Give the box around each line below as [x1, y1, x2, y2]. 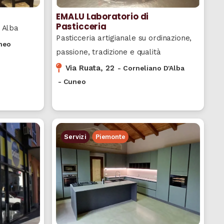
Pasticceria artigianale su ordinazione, [55, 33, 192, 42]
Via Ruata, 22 [65, 63, 114, 72]
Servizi [64, 132, 87, 140]
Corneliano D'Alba [123, 63, 184, 72]
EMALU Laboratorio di [55, 10, 149, 22]
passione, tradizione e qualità [55, 47, 161, 56]
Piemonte [95, 132, 125, 140]
